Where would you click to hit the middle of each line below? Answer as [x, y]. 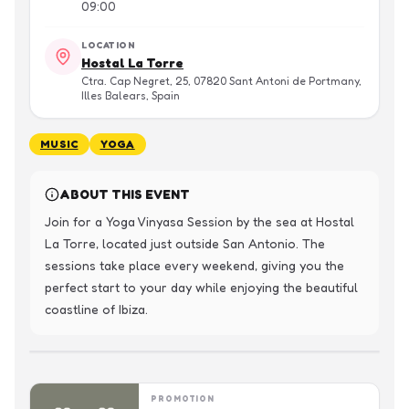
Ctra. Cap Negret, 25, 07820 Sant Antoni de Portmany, [221, 81]
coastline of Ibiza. [96, 309]
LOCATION [108, 45]
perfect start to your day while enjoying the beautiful [201, 287]
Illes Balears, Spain [131, 95]
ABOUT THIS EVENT [125, 194]
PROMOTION [183, 399]
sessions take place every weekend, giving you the [194, 265]
